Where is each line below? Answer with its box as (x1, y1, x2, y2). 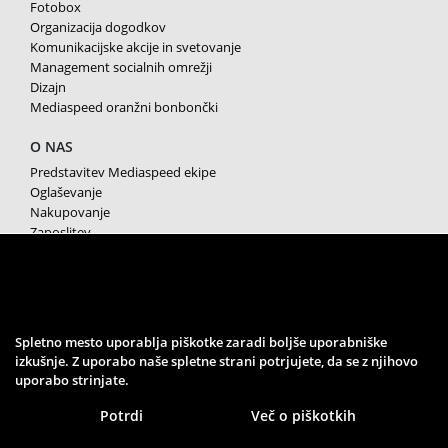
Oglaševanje (30, 183, 102, 202)
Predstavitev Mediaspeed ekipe (30, 163, 216, 182)
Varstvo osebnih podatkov (30, 263, 188, 282)
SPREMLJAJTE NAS (30, 323, 150, 342)
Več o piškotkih (250, 406, 356, 426)
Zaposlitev (30, 223, 91, 242)
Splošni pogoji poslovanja (30, 243, 181, 262)
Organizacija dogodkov (30, 17, 166, 36)
